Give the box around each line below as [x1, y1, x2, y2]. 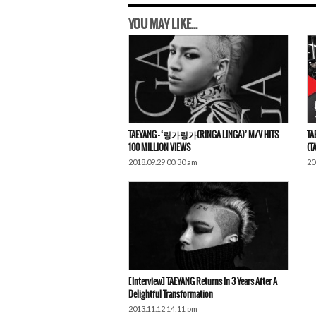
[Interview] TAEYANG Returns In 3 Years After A [128, 277, 277, 286]
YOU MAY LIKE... [128, 18, 197, 31]
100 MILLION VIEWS [128, 143, 190, 152]
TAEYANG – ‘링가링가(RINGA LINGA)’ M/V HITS [128, 130, 279, 140]
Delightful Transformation [128, 290, 213, 299]
